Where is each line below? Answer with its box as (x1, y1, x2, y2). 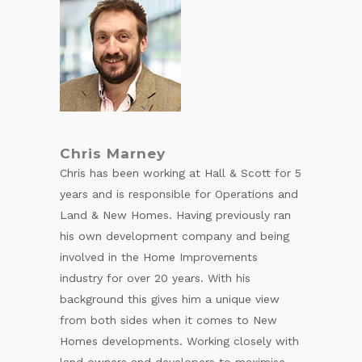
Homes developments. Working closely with (60, 334, 299, 347)
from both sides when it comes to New (60, 313, 277, 326)
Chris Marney (60, 145, 166, 162)
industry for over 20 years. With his (60, 271, 250, 284)
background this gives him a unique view (60, 292, 280, 305)
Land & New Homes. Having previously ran (60, 208, 291, 221)
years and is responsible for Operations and (60, 187, 298, 200)
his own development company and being (60, 229, 289, 242)
